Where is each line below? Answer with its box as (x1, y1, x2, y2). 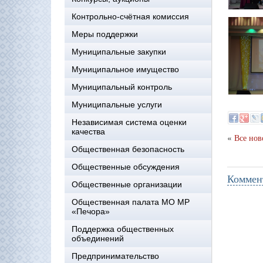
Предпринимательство (72, 251, 159, 261)
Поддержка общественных (72, 224, 174, 234)
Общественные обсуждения (72, 162, 180, 171)
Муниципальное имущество (72, 65, 179, 74)
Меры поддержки (72, 29, 138, 39)
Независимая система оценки (72, 117, 187, 127)
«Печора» (72, 207, 110, 216)
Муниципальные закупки (72, 47, 166, 56)
